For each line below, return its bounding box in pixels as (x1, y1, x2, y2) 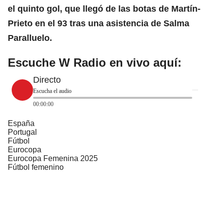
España (8, 119, 35, 127)
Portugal (8, 127, 37, 136)
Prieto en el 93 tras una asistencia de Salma (8, 18, 189, 28)
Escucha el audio (33, 87, 72, 94)
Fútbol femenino (8, 163, 64, 171)
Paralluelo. (8, 33, 52, 43)
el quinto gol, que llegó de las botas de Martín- (8, 3, 200, 14)
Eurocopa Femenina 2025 (8, 154, 98, 163)
